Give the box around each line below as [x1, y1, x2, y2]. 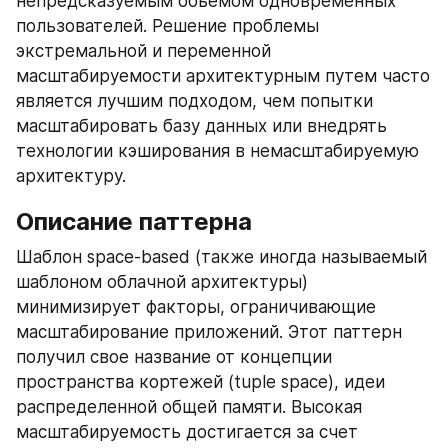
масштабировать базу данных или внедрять [16, 116, 387, 136]
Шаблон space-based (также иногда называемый [16, 247, 427, 267]
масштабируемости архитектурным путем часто [16, 66, 430, 86]
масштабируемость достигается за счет [16, 422, 358, 442]
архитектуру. [16, 166, 126, 186]
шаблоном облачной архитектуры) [16, 272, 308, 292]
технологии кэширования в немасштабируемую [16, 141, 419, 161]
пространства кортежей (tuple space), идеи [16, 372, 385, 392]
